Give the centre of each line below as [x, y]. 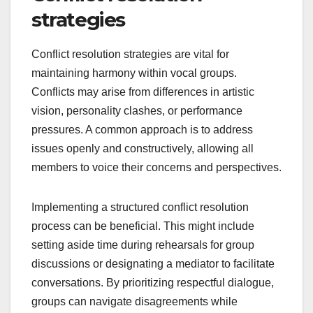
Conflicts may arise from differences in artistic [143, 92]
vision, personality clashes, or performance [137, 111]
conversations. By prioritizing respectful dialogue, [153, 283]
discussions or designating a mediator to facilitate [153, 264]
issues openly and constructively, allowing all [143, 149]
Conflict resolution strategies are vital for [130, 54]
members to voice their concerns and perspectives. [156, 168]
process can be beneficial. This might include [143, 226]
